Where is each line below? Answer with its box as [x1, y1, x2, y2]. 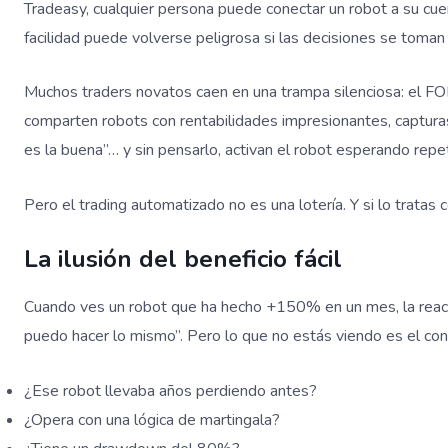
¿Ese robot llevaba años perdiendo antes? [24, 379, 317, 402]
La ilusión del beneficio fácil [24, 243, 342, 276]
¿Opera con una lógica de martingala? [24, 408, 280, 431]
